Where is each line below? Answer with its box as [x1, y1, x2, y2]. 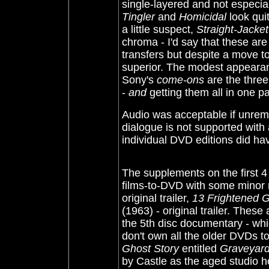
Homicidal [179, 11, 226, 23]
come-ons [157, 74, 204, 86]
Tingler [122, 11, 155, 23]
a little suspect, [122, 23, 196, 35]
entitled [179, 243, 220, 255]
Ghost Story [122, 243, 179, 255]
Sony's [122, 74, 157, 86]
